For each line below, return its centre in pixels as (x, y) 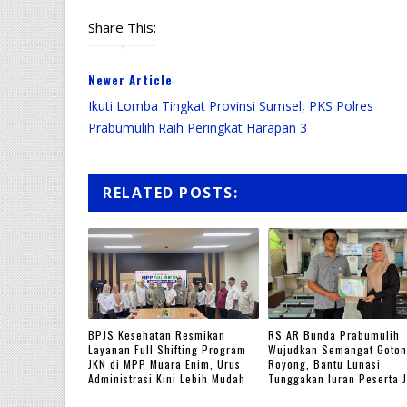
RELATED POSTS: (170, 192)
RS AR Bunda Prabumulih (333, 335)
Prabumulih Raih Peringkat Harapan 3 (198, 127)
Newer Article (130, 79)
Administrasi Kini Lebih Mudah (167, 379)
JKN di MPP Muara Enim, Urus (164, 364)
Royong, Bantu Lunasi (324, 364)
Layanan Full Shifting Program (167, 350)
